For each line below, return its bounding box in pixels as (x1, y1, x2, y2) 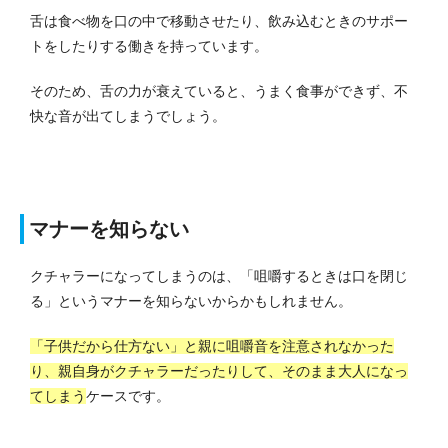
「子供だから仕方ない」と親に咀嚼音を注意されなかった (30, 337, 394, 354)
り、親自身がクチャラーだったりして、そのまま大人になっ (30, 362, 408, 379)
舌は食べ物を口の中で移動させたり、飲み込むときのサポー (30, 12, 408, 29)
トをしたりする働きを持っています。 (30, 37, 268, 54)
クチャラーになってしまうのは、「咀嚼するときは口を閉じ (30, 267, 408, 284)
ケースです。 (86, 387, 170, 404)
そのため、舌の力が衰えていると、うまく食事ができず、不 (30, 82, 408, 99)
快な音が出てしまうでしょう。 (30, 107, 226, 124)
